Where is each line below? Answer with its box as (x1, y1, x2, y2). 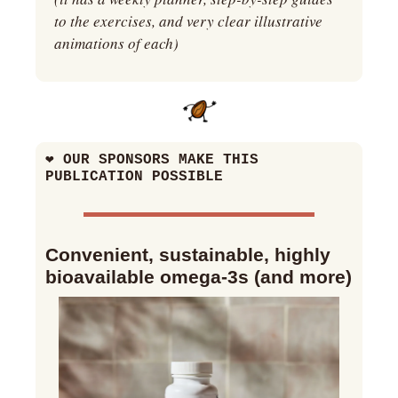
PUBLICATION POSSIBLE (45, 169, 223, 186)
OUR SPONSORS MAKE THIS (54, 152, 259, 169)
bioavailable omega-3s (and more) (45, 267, 352, 288)
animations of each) (54, 33, 179, 54)
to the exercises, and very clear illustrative (54, 11, 322, 32)
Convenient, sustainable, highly (45, 244, 330, 266)
